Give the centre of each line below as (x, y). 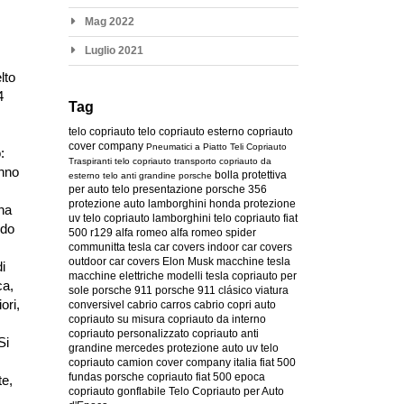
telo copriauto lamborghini (147, 218)
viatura (271, 290)
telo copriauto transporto (165, 161)
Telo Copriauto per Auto (226, 391)
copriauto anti (225, 333)
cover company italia (206, 362)
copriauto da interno (216, 319)
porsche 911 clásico (203, 290)
